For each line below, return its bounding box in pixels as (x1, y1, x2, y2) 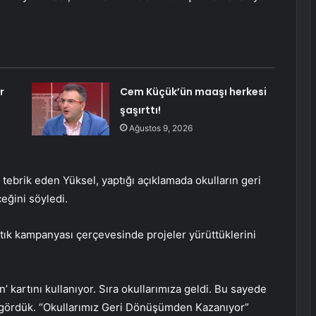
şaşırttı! (119, 103, 161, 118)
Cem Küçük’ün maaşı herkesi (119, 85, 267, 99)
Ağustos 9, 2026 (128, 123, 193, 134)
